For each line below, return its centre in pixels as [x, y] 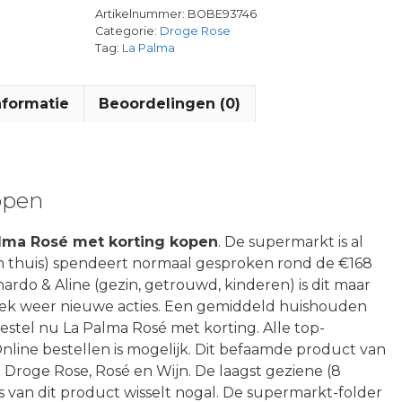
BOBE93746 [222, 14]
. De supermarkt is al [291, 241]
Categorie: [127, 31]
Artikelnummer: [141, 14]
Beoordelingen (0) [170, 104]
